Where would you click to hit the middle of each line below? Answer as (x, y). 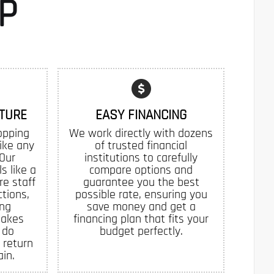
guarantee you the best (141, 183)
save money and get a (141, 207)
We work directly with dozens (141, 134)
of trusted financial (141, 146)
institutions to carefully (141, 158)
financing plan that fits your (141, 219)
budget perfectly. (141, 231)
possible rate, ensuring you (141, 195)
